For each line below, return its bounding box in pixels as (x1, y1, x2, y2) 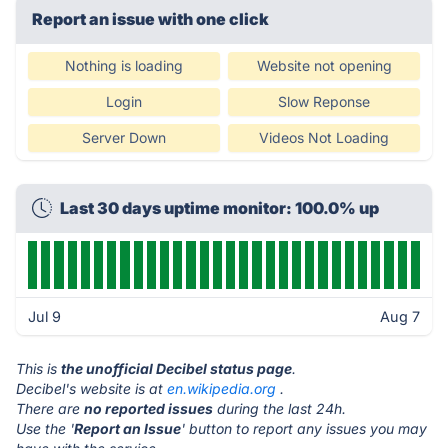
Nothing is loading (65, 57, 183, 74)
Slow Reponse (278, 93, 370, 110)
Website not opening (256, 57, 392, 74)
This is (16, 360, 61, 377)
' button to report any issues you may (181, 420, 427, 437)
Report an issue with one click (32, 9, 269, 29)
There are (16, 400, 84, 417)
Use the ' (16, 420, 74, 437)
